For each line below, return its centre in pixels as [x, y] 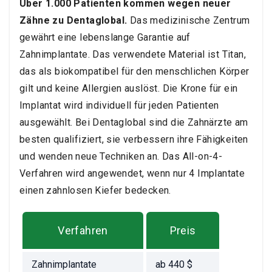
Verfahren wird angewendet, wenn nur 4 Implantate [132, 174]
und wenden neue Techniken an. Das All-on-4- [121, 157]
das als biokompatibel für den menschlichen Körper [134, 72]
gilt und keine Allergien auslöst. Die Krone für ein [129, 89]
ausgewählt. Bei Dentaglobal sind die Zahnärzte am [134, 123]
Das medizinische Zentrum [189, 21]
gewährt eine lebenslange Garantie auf [105, 38]
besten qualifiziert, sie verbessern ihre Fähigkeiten [134, 140]
